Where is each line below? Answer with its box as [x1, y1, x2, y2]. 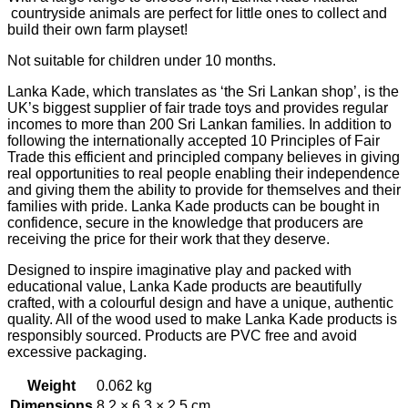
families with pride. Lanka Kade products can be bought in [7, 198, 380, 214]
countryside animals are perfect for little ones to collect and [7, 5, 387, 21]
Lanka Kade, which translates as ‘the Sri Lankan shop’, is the [7, 83, 399, 99]
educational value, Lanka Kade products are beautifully [7, 278, 362, 294]
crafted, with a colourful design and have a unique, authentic [7, 294, 393, 311]
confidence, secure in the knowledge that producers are [7, 214, 363, 230]
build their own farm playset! [7, 21, 188, 37]
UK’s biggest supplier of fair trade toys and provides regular [7, 99, 388, 116]
